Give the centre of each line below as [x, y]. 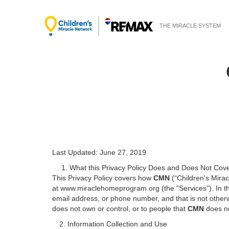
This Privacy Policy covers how [103, 178]
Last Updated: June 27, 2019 [99, 152]
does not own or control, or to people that [120, 209]
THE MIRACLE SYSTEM [190, 26]
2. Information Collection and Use [110, 224]
